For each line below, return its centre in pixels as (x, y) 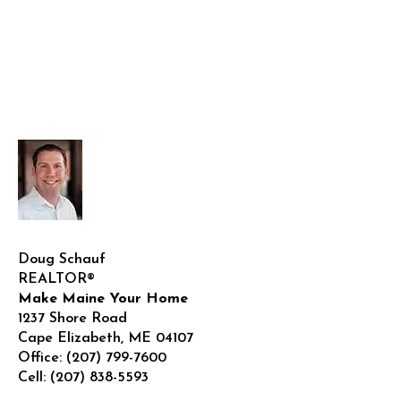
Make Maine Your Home (103, 299)
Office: (42, 358)
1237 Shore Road (73, 318)
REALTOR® (56, 279)
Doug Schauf (62, 259)
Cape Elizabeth (69, 338)
